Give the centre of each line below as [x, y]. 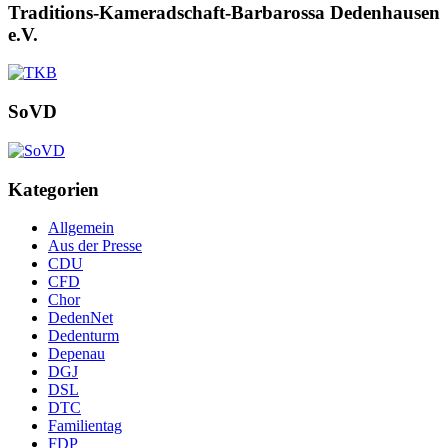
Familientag [85, 426]
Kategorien [53, 189]
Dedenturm [83, 336]
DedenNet [80, 318]
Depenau [76, 354]
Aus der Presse [95, 246]
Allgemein [81, 228]
